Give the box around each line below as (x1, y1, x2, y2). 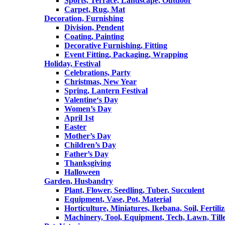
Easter (64, 122, 86, 131)
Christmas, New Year (64, 77, 137, 86)
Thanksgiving (64, 158, 111, 167)
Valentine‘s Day (64, 95, 118, 104)
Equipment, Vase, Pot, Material (64, 194, 171, 203)
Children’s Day (64, 140, 116, 149)
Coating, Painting (64, 32, 124, 41)
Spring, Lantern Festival (64, 86, 148, 95)
